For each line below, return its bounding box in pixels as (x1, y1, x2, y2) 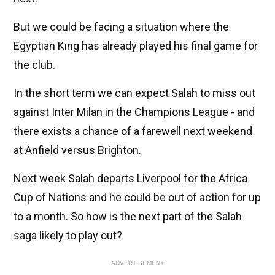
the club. (14, 58, 55, 72)
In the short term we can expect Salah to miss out (14, 87, 255, 100)
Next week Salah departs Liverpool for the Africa (14, 172, 247, 185)
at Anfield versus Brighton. (14, 144, 141, 157)
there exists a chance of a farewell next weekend (14, 125, 252, 138)
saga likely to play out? (14, 229, 122, 242)
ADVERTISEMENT (111, 260, 164, 267)
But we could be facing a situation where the (14, 20, 229, 34)
